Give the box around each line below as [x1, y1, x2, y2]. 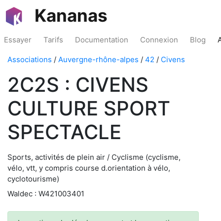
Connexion [140, 35, 178, 44]
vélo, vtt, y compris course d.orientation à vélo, [7, 163, 170, 173]
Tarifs [43, 35, 63, 44]
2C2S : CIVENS [7, 73, 148, 97]
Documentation [75, 35, 128, 44]
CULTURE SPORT [7, 96, 170, 120]
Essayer [4, 35, 32, 44]
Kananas [35, 5, 108, 26]
